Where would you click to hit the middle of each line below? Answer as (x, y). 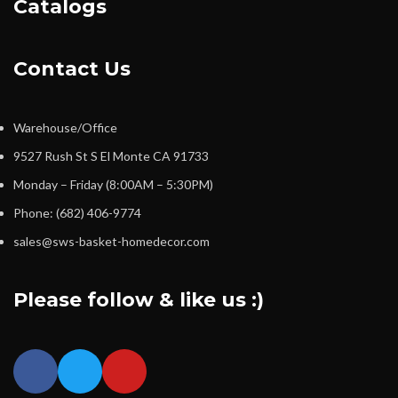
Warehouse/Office (65, 128)
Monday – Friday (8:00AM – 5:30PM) (113, 185)
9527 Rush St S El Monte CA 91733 (111, 156)
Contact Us (72, 69)
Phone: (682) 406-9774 (77, 213)
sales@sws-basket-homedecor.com (111, 242)
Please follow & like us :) (139, 300)
